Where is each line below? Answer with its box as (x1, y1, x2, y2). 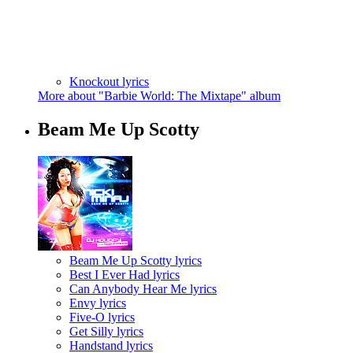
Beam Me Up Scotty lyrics (69, 253, 202, 267)
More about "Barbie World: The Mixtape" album (38, 89, 281, 103)
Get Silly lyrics (69, 324, 143, 338)
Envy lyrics (69, 295, 126, 310)
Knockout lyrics (69, 75, 149, 89)
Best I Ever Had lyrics (69, 267, 180, 281)
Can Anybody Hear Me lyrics (69, 281, 217, 295)
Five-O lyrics (69, 310, 135, 324)
